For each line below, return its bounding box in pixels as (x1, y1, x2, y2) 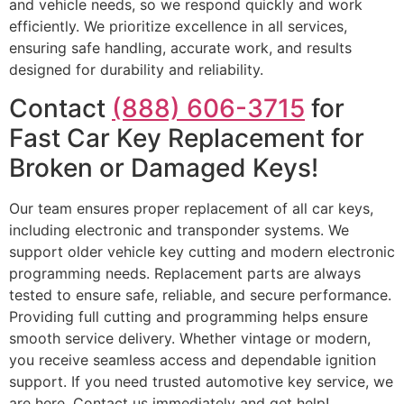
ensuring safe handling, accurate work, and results (9, 39, 352, 58)
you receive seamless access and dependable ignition (9, 350, 376, 369)
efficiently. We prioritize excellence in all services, (9, 17, 347, 36)
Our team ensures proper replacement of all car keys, (9, 198, 373, 217)
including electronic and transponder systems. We (9, 220, 349, 239)
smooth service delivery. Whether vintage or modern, (9, 328, 371, 347)
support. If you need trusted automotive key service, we (9, 372, 393, 390)
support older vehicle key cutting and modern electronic (9, 242, 395, 261)
